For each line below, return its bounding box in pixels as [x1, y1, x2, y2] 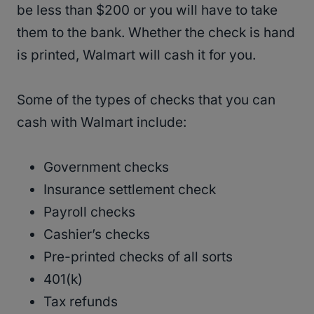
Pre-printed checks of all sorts [43, 249, 233, 266]
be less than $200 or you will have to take [17, 2, 278, 19]
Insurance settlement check [43, 182, 216, 198]
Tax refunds [43, 294, 118, 310]
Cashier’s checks [43, 226, 150, 243]
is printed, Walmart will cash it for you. [17, 47, 256, 64]
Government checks [43, 159, 169, 176]
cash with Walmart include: [17, 114, 186, 131]
